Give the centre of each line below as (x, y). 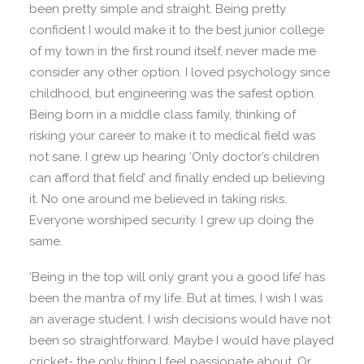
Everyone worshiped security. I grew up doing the (171, 220)
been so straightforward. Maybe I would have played (182, 340)
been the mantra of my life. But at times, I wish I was (176, 298)
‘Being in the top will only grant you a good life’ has (177, 277)
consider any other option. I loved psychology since (180, 72)
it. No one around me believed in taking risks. (158, 199)
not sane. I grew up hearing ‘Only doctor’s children (174, 157)
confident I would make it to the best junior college (177, 30)
